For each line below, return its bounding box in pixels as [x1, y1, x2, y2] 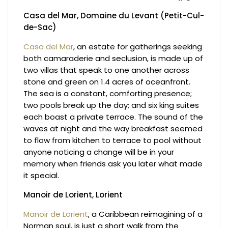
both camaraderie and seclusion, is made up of [23, 52, 204, 64]
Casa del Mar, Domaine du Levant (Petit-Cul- [23, 10, 205, 21]
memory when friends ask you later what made [23, 158, 203, 169]
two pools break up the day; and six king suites [23, 99, 199, 110]
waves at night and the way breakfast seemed [23, 123, 203, 134]
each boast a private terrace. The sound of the [23, 111, 204, 122]
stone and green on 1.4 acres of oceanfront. [23, 76, 191, 87]
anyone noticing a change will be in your [23, 146, 175, 157]
